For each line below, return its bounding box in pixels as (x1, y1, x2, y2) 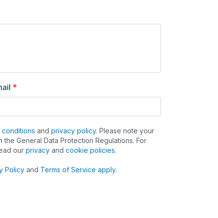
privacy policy (51, 127, 96, 135)
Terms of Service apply (40, 165, 115, 174)
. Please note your (96, 127, 154, 135)
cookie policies (66, 146, 115, 154)
